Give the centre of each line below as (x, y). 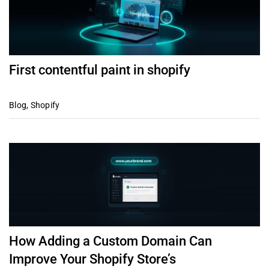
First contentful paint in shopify (99, 70)
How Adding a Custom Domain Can (110, 241)
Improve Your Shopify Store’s (92, 259)
